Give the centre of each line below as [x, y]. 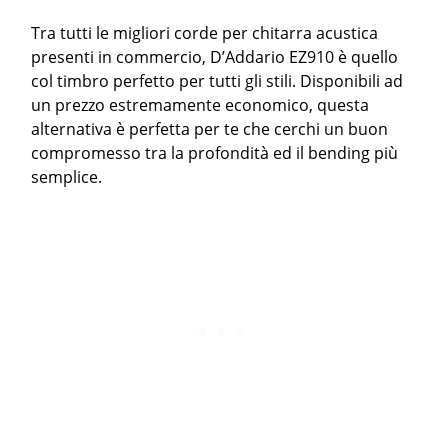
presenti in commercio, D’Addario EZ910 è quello [215, 57]
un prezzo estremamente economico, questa [200, 105]
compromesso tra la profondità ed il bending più [215, 153]
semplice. [67, 177]
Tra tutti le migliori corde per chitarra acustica [205, 33]
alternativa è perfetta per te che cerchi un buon [210, 129]
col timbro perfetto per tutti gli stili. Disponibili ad [217, 81]
